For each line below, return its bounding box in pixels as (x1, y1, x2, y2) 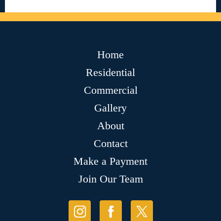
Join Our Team (78, 173, 143, 185)
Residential (86, 66, 135, 79)
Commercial (83, 84, 138, 97)
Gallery (94, 102, 127, 114)
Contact (93, 137, 128, 150)
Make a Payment (74, 155, 147, 168)
